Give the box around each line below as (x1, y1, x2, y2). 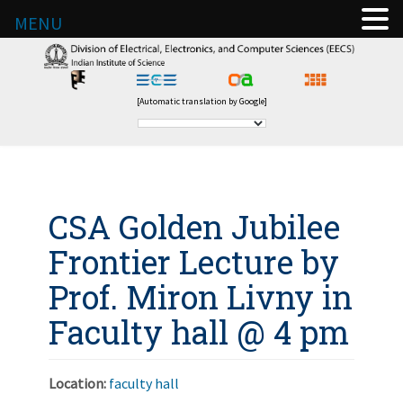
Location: (49, 374, 109, 393)
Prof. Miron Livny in (49, 275, 353, 319)
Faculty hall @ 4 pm (49, 310, 349, 354)
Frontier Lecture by (49, 240, 339, 284)
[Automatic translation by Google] (136, 95, 267, 108)
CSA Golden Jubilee (49, 205, 340, 249)
